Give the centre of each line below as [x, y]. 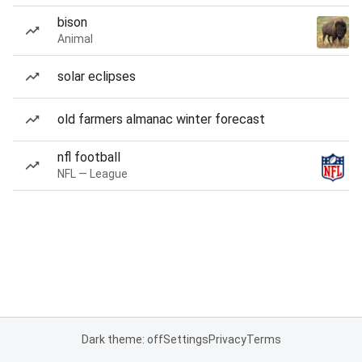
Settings [185, 339]
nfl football [89, 157]
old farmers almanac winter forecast [161, 119]
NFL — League [93, 174]
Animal [75, 39]
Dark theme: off [122, 339]
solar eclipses [97, 76]
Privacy [227, 339]
